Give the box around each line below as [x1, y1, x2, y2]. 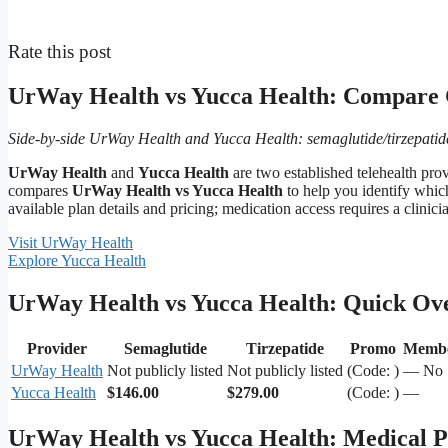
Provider [27, 340, 87, 358]
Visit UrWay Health [8, 234, 133, 252]
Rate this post [8, 41, 111, 63]
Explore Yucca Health [8, 252, 146, 270]
